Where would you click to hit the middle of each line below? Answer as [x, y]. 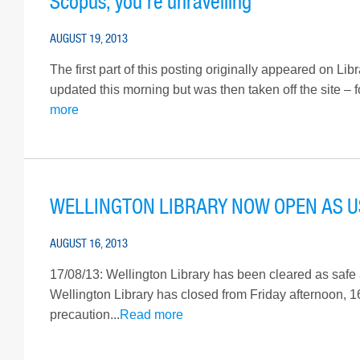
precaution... [85, 314]
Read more [151, 314]
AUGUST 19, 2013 [89, 39]
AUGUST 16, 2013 [89, 243]
